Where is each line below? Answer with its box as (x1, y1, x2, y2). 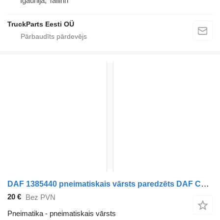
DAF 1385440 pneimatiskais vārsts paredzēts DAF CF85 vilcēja (201, 179, 209, 189)
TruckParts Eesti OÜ (7, 20, 74, 28)
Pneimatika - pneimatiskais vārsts (7, 209, 116, 218)
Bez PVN (26, 193, 55, 202)
